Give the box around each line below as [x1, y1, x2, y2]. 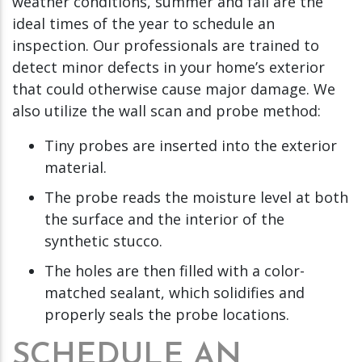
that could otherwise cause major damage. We [12, 78, 335, 99]
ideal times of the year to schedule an [12, 13, 275, 33]
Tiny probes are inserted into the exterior [44, 135, 337, 155]
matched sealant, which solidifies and [44, 282, 305, 302]
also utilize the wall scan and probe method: [12, 100, 321, 120]
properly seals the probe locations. [44, 304, 289, 324]
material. [44, 157, 107, 177]
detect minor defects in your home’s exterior [12, 57, 325, 77]
